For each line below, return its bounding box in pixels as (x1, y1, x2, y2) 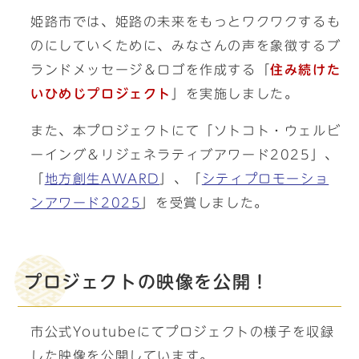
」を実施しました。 (171, 87, 299, 100)
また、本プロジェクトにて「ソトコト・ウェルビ (30, 124, 341, 137)
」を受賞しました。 (141, 196, 268, 209)
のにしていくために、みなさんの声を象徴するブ (30, 39, 341, 52)
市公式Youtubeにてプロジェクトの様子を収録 (30, 325, 335, 338)
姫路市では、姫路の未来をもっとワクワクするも (30, 15, 341, 28)
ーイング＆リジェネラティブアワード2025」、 (30, 148, 339, 161)
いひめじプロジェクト (30, 87, 172, 100)
